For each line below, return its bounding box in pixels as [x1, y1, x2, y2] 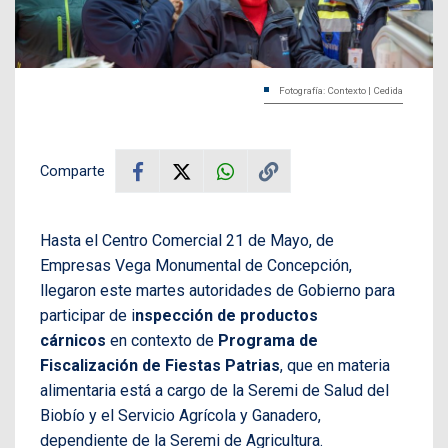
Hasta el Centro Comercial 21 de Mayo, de [40, 231, 334, 251]
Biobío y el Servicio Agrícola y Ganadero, [40, 406, 321, 426]
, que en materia [280, 356, 390, 376]
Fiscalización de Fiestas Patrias [40, 356, 280, 376]
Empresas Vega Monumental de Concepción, [40, 256, 352, 276]
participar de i [40, 306, 135, 326]
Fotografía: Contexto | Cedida [279, 85, 403, 97]
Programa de [214, 331, 318, 351]
